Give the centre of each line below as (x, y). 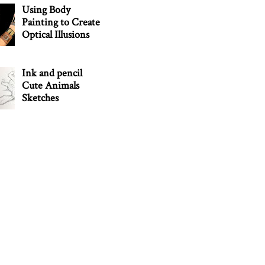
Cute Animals (51, 85)
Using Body (46, 10)
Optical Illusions (56, 35)
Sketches (41, 98)
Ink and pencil (52, 73)
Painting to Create (61, 22)
